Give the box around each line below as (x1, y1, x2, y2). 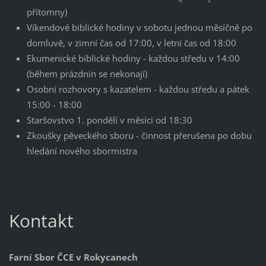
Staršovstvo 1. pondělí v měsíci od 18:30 (26, 113, 192, 126)
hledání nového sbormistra (26, 144, 140, 157)
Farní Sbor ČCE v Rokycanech (8, 251, 138, 263)
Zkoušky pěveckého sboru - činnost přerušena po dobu (26, 129, 252, 141)
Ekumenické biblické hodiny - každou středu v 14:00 (26, 52, 240, 64)
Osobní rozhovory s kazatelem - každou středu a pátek (26, 83, 249, 95)
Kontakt (8, 208, 74, 233)
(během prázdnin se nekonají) (26, 67, 147, 80)
